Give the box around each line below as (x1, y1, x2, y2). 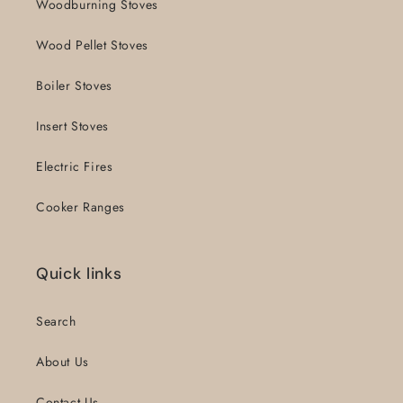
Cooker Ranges (36, 198, 125, 217)
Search (36, 312, 76, 331)
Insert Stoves (36, 117, 109, 136)
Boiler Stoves (36, 76, 112, 95)
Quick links (36, 264, 122, 284)
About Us (36, 353, 89, 372)
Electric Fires (36, 157, 113, 176)
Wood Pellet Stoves (36, 36, 148, 55)
